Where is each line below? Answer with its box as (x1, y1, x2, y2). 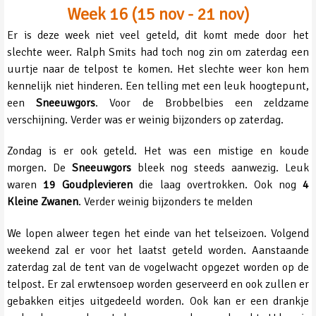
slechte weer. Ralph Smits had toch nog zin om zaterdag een (7, 44, 309, 59)
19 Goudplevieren (43, 178, 133, 193)
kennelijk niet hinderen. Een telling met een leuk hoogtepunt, (7, 78, 309, 93)
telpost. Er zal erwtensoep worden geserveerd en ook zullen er (7, 277, 309, 292)
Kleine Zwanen (7, 195, 79, 209)
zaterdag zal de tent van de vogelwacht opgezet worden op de (7, 260, 309, 275)
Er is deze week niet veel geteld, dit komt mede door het (7, 28, 309, 42)
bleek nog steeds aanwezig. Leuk (130, 161, 309, 176)
